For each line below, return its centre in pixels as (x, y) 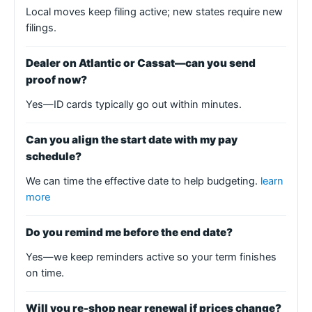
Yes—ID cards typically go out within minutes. (134, 104)
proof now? (56, 79)
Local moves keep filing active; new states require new (154, 11)
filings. (41, 28)
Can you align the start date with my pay (132, 139)
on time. (45, 273)
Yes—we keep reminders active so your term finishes (151, 257)
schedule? (54, 156)
